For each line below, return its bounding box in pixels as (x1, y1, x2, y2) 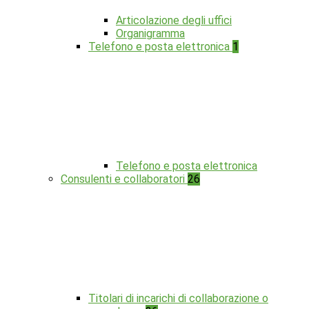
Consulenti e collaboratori (61, 172, 188, 186)
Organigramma (116, 27, 185, 41)
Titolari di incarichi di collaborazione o (88, 292, 268, 306)
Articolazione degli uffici (116, 14, 232, 28)
